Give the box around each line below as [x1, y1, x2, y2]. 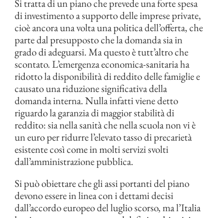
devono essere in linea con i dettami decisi [15, 189, 173, 202]
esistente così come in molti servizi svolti [15, 143, 168, 156]
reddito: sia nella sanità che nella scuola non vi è [15, 118, 196, 132]
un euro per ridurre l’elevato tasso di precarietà [15, 130, 192, 144]
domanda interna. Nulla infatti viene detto [15, 94, 178, 108]
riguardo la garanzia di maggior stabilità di [15, 106, 174, 120]
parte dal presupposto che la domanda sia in [15, 33, 182, 47]
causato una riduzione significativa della [15, 82, 167, 95]
